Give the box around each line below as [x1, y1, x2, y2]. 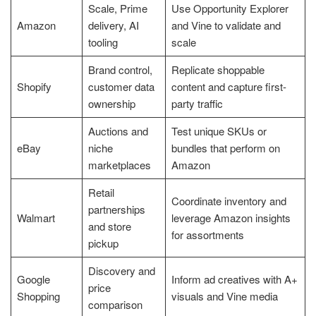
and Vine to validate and [171, 18, 281, 33]
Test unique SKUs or [171, 123, 267, 139]
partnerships [87, 202, 145, 217]
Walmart [16, 210, 55, 226]
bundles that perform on [171, 140, 280, 156]
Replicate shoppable [171, 62, 265, 78]
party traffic [171, 96, 223, 111]
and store [87, 219, 131, 234]
